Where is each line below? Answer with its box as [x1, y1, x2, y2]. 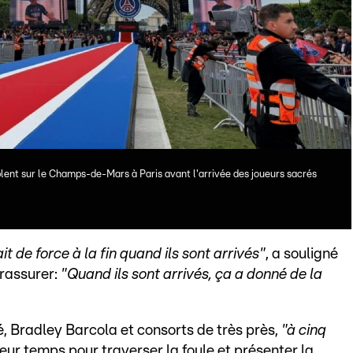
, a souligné [266, 247, 338, 262]
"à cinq [281, 323, 326, 339]
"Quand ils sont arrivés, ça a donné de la [61, 267, 322, 283]
